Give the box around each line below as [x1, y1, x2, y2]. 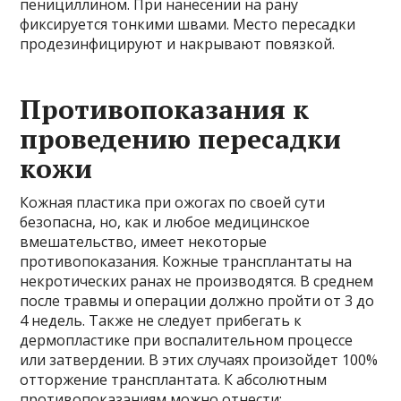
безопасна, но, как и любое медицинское [20, 211, 311, 232]
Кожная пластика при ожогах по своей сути [20, 192, 326, 212]
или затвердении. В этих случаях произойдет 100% [20, 349, 379, 370]
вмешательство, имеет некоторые [20, 231, 268, 252]
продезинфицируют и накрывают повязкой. [20, 33, 336, 54]
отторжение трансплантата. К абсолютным [20, 369, 328, 389]
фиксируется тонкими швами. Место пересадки [20, 13, 356, 34]
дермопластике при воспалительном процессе [20, 329, 354, 350]
